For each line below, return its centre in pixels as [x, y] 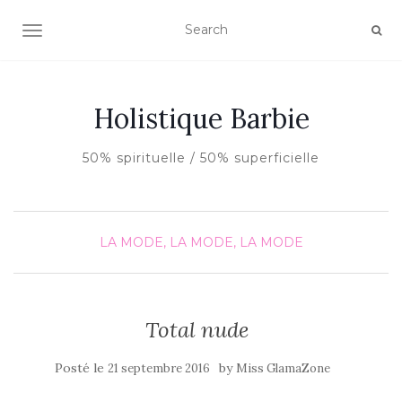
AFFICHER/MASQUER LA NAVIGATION [157, 32]
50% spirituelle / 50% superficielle [201, 158]
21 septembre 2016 [158, 368]
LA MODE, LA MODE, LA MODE [201, 242]
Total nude [197, 330]
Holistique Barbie [201, 118]
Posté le [81, 368]
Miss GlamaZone [283, 368]
